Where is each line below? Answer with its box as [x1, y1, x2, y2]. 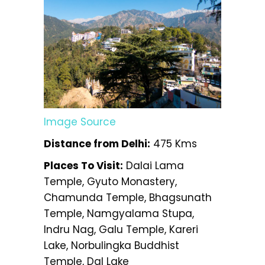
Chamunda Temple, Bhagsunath [44, 190, 212, 205]
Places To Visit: [44, 158, 123, 173]
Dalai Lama [123, 158, 184, 173]
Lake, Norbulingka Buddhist [44, 238, 179, 253]
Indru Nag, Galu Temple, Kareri [44, 222, 198, 237]
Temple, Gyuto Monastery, [44, 174, 177, 189]
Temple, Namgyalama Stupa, [44, 206, 194, 221]
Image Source [44, 114, 116, 129]
